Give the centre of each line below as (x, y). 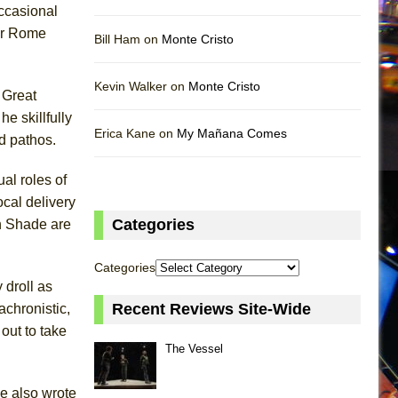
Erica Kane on (135, 133)
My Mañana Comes (232, 133)
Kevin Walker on (141, 86)
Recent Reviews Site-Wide (211, 309)
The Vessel (194, 348)
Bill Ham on (128, 39)
